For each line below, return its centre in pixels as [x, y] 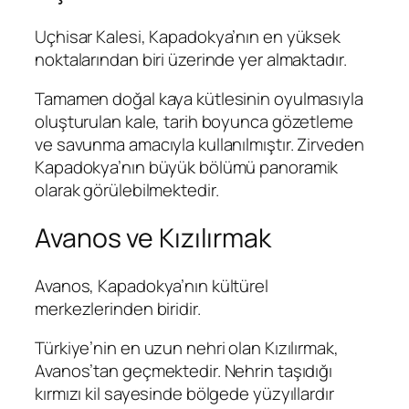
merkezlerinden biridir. [118, 308]
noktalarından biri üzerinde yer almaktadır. [191, 59]
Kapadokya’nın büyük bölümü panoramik [187, 168]
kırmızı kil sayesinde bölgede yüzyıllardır [184, 394]
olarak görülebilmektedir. [127, 190]
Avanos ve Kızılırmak [153, 237]
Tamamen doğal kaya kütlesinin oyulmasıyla [199, 99]
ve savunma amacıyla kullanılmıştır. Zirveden [199, 145]
